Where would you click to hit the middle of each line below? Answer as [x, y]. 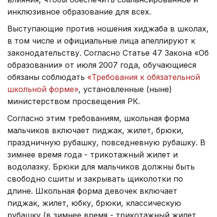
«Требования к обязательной [144, 77]
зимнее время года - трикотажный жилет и [93, 154]
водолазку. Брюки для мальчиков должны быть [101, 166]
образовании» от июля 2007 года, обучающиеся [102, 65]
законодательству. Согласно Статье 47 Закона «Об [108, 53]
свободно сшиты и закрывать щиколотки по [95, 178]
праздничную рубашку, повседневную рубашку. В [106, 142]
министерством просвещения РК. [74, 101]
